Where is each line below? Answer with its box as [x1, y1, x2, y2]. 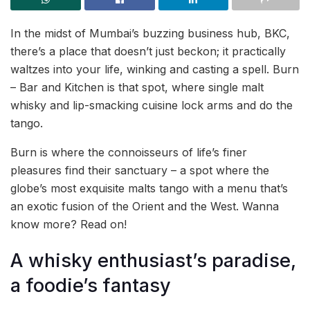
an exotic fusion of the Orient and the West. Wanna [10, 199, 279, 213]
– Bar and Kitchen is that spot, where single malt [10, 80, 264, 94]
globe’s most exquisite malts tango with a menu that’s [10, 181, 288, 195]
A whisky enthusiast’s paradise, [10, 249, 296, 273]
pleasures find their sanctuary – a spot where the [10, 163, 269, 177]
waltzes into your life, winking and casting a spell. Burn [10, 62, 299, 76]
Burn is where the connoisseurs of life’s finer [10, 145, 247, 159]
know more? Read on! [10, 217, 127, 231]
